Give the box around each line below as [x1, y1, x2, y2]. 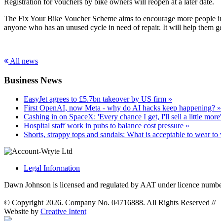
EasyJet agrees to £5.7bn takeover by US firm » [24, 95, 172, 104]
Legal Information [24, 164, 80, 173]
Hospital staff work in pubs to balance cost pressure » [24, 121, 189, 130]
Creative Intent [40, 207, 86, 216]
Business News [4, 74, 62, 85]
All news [8, 56, 38, 65]
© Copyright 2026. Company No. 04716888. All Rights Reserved [4, 198, 212, 207]
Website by [4, 207, 40, 216]
